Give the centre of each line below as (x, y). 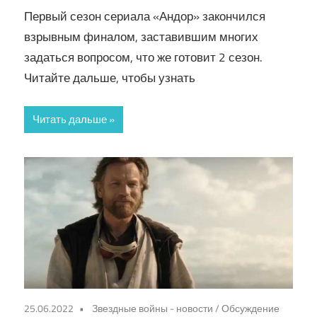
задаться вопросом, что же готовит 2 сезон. (143, 57)
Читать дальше (70, 120)
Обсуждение (250, 308)
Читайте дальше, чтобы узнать (110, 77)
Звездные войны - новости (152, 308)
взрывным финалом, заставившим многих (141, 36)
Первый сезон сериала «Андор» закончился (145, 16)
